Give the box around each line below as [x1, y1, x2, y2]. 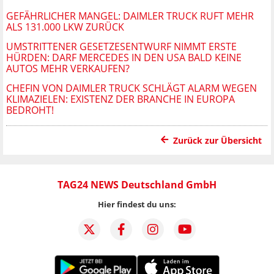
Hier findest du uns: [98, 198, 176, 210]
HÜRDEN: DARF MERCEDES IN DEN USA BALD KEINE [6, 50, 242, 64]
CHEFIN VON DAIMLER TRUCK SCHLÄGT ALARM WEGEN [6, 81, 257, 95]
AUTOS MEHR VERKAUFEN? [6, 61, 130, 75]
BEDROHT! [6, 103, 54, 117]
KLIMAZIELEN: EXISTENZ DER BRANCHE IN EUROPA [6, 92, 235, 106]
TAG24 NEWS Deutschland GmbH [57, 177, 217, 191]
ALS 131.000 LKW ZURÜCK [6, 20, 124, 34]
